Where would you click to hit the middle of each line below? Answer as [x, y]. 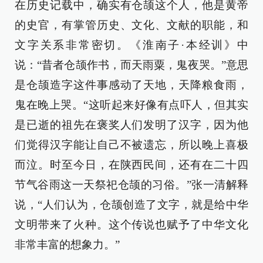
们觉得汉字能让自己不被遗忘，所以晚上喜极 [131, 144]
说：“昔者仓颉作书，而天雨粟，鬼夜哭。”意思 [131, 65]
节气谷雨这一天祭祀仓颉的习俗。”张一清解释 [131, 184]
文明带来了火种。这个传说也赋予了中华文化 [131, 224]
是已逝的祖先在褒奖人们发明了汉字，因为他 [131, 124]
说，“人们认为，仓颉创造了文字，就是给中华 [131, 204]
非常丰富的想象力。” [67, 244]
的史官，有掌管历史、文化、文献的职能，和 [131, 25]
